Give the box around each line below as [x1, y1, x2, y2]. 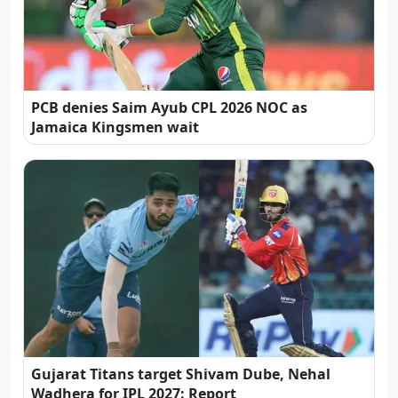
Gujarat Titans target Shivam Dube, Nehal [31, 363, 330, 384]
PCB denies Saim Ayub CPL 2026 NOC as [31, 97, 307, 117]
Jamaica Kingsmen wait [31, 116, 199, 137]
